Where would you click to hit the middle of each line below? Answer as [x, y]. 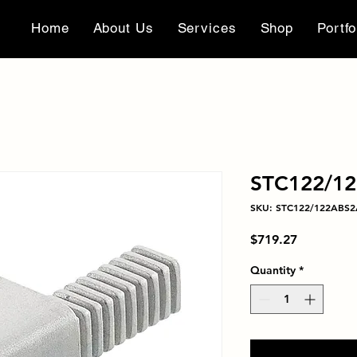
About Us [123, 28]
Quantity [273, 271]
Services [207, 28]
